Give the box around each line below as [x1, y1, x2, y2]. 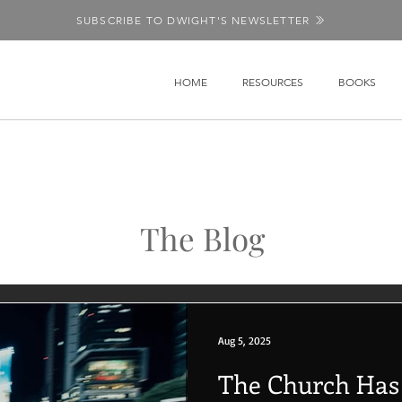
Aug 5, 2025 [218, 333, 271, 347]
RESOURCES [242, 75, 303, 89]
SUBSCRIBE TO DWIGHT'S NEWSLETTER [75, 13, 310, 27]
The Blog [139, 217, 265, 259]
